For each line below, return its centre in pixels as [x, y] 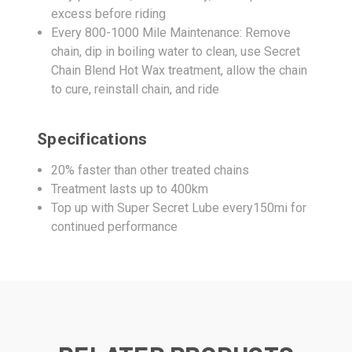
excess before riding [109, 13]
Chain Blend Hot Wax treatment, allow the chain [180, 70]
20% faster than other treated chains [150, 170]
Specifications [92, 139]
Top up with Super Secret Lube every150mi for [179, 207]
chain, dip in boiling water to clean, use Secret [176, 51]
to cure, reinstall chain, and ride [136, 89]
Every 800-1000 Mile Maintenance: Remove [171, 32]
